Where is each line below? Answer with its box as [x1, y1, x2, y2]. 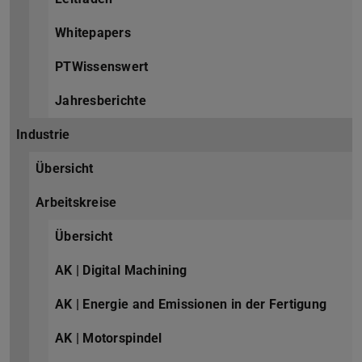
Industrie [16, 127, 70, 143]
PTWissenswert [55, 59, 149, 75]
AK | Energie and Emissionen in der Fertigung [55, 297, 327, 313]
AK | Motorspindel [55, 330, 162, 347]
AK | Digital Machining [55, 263, 187, 279]
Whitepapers [55, 25, 132, 41]
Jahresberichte [55, 93, 146, 109]
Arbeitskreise [36, 195, 117, 211]
